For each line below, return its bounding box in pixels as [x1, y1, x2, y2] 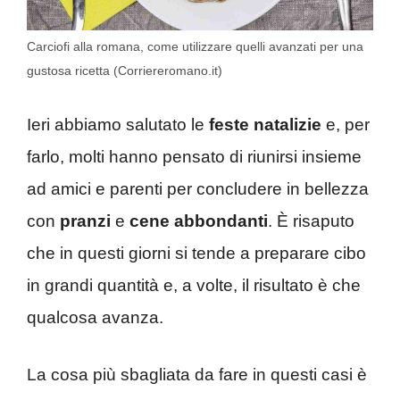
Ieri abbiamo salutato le [27, 114, 209, 134]
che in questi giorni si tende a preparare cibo [27, 243, 366, 262]
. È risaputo [268, 211, 354, 230]
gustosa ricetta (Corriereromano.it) [27, 63, 222, 79]
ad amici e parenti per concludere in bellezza [27, 179, 369, 198]
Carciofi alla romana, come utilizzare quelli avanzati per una [27, 39, 363, 54]
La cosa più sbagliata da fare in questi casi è [27, 365, 367, 385]
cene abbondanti [129, 211, 268, 230]
